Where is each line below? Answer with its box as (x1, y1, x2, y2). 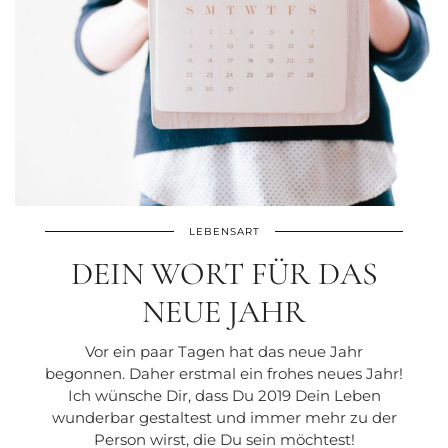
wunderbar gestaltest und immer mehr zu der (51, 407, 397, 427)
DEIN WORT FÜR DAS (70, 253, 378, 293)
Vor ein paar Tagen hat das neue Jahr (85, 341, 363, 361)
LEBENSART (188, 224, 260, 238)
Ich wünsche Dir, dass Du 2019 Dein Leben (67, 385, 381, 405)
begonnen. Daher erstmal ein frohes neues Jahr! (45, 363, 403, 383)
